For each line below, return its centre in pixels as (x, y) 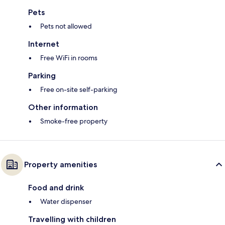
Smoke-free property (74, 121)
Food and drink (56, 188)
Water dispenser (66, 202)
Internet (44, 44)
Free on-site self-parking (79, 90)
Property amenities (61, 165)
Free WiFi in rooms (69, 58)
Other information (63, 107)
